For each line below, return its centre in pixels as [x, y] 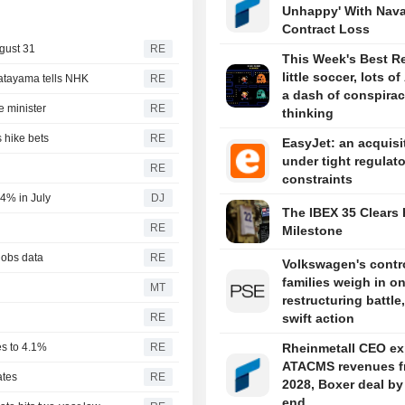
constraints [317, 179]
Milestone [312, 231]
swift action [318, 319]
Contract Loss [325, 29]
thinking [307, 113]
